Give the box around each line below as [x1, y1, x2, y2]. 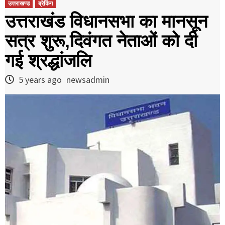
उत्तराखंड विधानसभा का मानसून [5, 11, 207, 32]
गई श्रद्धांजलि [5, 50, 92, 71]
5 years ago [17, 73, 64, 85]
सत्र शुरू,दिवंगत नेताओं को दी [5, 30, 197, 51]
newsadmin [66, 73, 109, 85]
